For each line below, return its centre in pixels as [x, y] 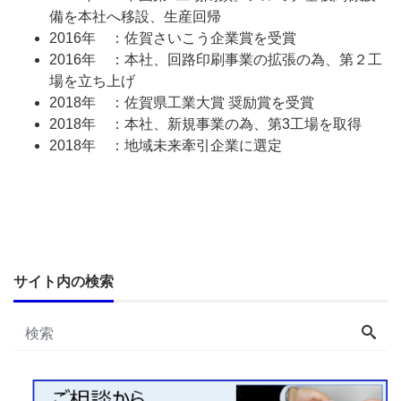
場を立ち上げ [92, 81]
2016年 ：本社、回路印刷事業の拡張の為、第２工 [216, 59]
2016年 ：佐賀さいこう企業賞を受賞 [173, 38]
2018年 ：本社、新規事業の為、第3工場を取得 [205, 124]
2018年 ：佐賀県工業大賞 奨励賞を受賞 [182, 102]
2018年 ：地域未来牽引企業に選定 [166, 145]
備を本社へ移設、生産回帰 [135, 16]
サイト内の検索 [64, 281]
